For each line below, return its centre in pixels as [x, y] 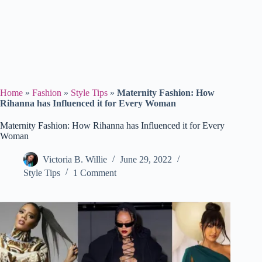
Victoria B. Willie [75, 160]
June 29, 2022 [146, 160]
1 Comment [95, 173]
